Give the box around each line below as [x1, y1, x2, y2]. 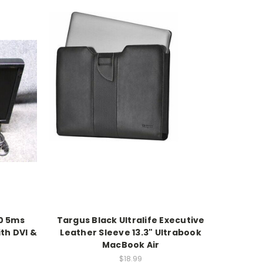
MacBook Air [102, 239, 160, 251]
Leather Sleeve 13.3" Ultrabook [60, 227, 201, 239]
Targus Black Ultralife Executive [56, 214, 205, 227]
